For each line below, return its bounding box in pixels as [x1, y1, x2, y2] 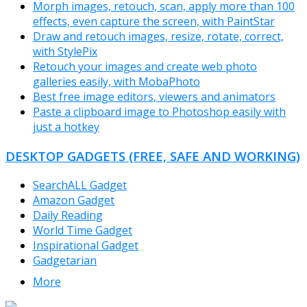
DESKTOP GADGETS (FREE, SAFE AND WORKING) [5, 147, 300, 165]
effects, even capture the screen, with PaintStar [33, 14, 275, 29]
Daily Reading [33, 207, 103, 223]
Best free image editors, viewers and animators [33, 89, 275, 105]
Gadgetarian [33, 252, 97, 268]
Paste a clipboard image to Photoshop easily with [33, 104, 286, 120]
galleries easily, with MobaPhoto [33, 74, 200, 90]
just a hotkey [33, 119, 99, 135]
